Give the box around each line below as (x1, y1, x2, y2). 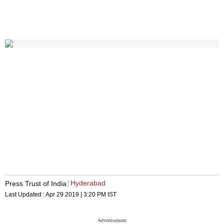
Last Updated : (5, 191, 45, 198)
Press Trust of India (5, 179, 66, 187)
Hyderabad (70, 179, 105, 187)
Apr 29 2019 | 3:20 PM (45, 191, 106, 198)
